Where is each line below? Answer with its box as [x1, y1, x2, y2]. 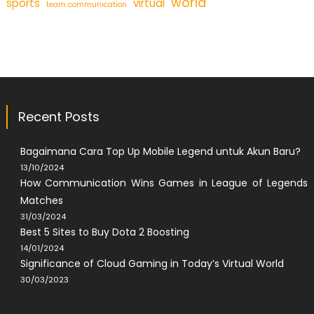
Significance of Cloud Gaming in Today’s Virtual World [20, 256, 284, 271]
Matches [20, 193, 63, 207]
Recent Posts [18, 107, 100, 125]
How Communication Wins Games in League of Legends [20, 175, 308, 190]
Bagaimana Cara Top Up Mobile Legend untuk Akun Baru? [20, 144, 301, 158]
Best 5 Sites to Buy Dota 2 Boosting [20, 224, 189, 239]
